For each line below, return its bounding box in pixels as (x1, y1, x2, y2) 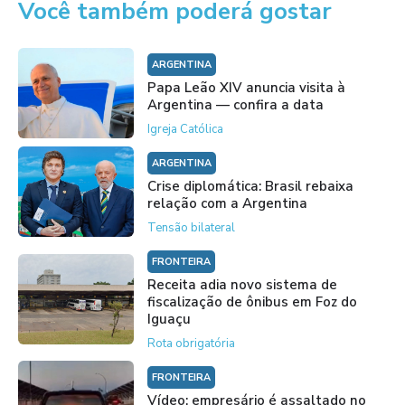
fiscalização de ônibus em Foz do (146, 292, 357, 311)
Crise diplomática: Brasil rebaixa (146, 176, 353, 195)
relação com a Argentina (146, 193, 307, 212)
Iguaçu (146, 309, 191, 328)
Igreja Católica (146, 120, 223, 137)
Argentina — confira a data (146, 95, 324, 114)
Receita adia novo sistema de (146, 275, 337, 294)
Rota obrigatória (146, 334, 235, 352)
